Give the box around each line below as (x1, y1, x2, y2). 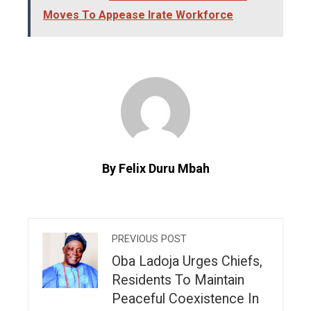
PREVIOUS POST (112, 233, 187, 245)
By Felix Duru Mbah (101, 160, 210, 176)
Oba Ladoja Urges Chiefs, (112, 253, 262, 269)
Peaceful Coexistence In (112, 290, 259, 307)
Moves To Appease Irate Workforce (43, 8, 233, 22)
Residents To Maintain (112, 271, 244, 288)
